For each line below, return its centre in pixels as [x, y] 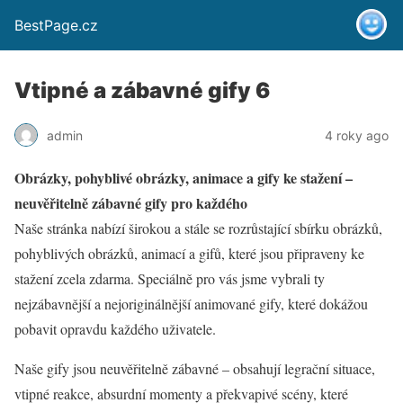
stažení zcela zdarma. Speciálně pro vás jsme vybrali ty [170, 278]
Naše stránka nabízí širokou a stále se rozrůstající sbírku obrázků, [198, 228]
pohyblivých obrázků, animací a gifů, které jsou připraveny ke [189, 253]
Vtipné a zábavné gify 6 [142, 90]
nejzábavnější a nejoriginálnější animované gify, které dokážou [191, 304]
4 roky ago [357, 135]
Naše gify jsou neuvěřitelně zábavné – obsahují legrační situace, [195, 368]
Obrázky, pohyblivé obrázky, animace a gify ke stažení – [184, 178]
